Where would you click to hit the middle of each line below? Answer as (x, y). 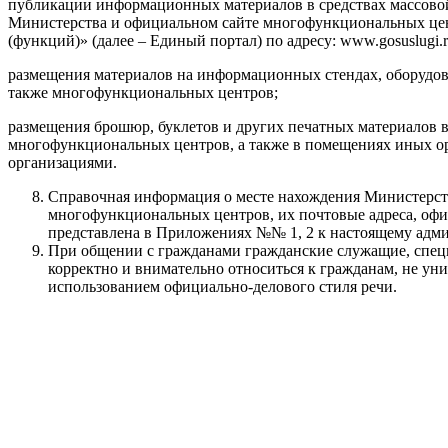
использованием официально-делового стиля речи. (222, 286)
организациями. (62, 162)
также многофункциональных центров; (143, 92)
